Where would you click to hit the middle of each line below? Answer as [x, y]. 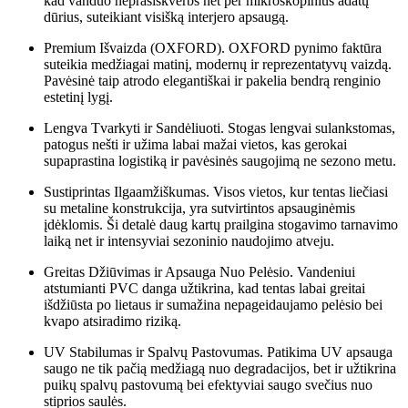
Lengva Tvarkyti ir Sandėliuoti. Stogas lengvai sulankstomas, [219, 127]
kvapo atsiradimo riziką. [112, 321]
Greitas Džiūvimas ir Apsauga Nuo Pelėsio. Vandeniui [199, 271]
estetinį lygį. [78, 97]
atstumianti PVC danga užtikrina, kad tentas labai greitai [204, 288]
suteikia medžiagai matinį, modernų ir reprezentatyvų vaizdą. [218, 64]
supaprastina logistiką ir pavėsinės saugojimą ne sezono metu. [220, 160]
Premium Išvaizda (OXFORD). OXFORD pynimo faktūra [213, 47]
